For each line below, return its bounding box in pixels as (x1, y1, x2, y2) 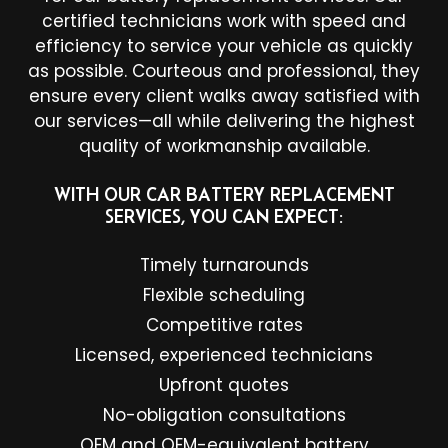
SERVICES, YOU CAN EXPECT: (105, 205, 343, 227)
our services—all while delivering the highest (33, 108, 415, 133)
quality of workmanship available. (78, 133, 370, 158)
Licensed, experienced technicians (75, 342, 373, 367)
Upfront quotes (159, 372, 289, 397)
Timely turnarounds (139, 252, 309, 277)
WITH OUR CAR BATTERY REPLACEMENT (53, 183, 395, 205)
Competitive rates (145, 312, 303, 337)
